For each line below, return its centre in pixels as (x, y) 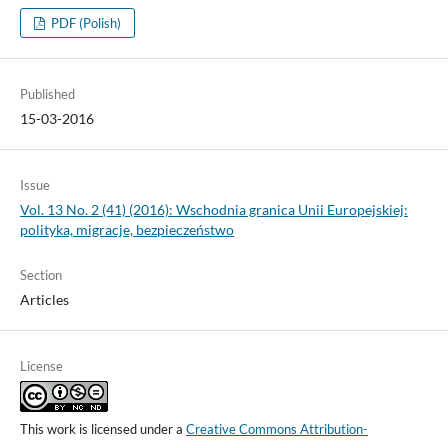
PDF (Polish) (85, 22)
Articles (44, 299)
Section (40, 274)
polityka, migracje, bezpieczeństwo (126, 229)
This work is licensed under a (102, 428)
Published (47, 93)
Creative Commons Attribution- (276, 428)
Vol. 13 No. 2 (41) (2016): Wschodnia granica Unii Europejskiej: (213, 209)
